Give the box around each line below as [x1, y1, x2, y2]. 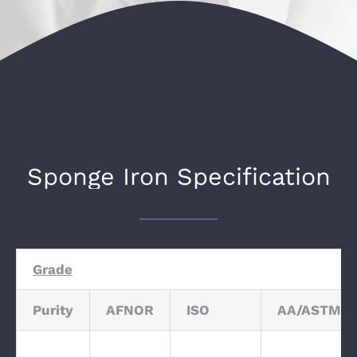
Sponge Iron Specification [26, 163, 331, 190]
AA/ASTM [277, 302, 340, 318]
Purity [33, 302, 73, 318]
